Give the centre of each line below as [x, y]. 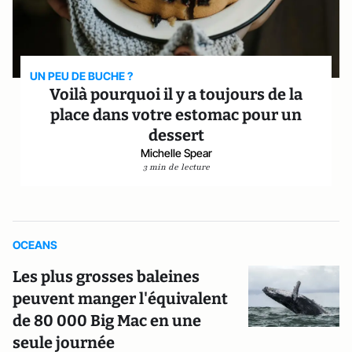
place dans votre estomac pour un [176, 115]
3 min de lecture [176, 167]
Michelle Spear [176, 153]
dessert [176, 135]
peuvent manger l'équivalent [120, 299]
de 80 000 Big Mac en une [107, 321]
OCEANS [35, 245]
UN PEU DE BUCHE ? [82, 76]
